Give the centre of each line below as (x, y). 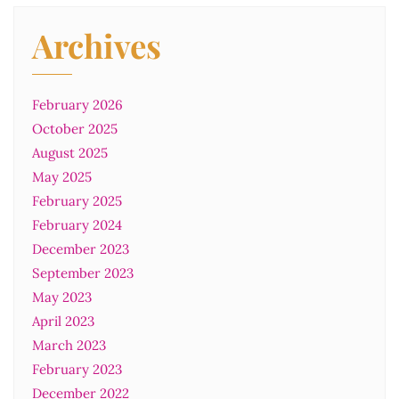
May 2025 (62, 176)
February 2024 (77, 224)
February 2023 (77, 369)
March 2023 (69, 345)
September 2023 (83, 273)
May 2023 (62, 297)
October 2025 (75, 128)
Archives (97, 45)
